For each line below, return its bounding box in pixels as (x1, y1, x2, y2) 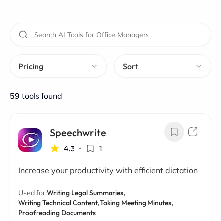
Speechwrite (50, 126, 106, 139)
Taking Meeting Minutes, (100, 198, 173, 207)
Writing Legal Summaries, (47, 188, 125, 197)
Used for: (18, 188, 47, 197)
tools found (22, 91, 62, 101)
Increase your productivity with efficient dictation (18, 165, 198, 175)
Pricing (18, 61, 43, 71)
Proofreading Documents (18, 208, 96, 217)
